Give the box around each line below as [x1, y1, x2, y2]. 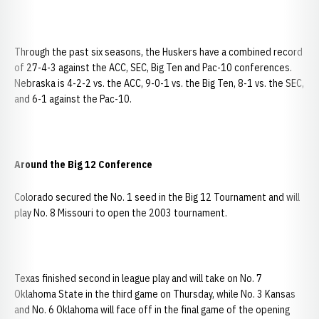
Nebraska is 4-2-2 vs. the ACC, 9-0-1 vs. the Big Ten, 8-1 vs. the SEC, [14, 77, 304, 90]
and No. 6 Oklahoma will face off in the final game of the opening [14, 303, 290, 316]
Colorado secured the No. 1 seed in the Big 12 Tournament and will [14, 191, 300, 204]
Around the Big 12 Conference [14, 158, 152, 171]
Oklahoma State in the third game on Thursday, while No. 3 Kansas [14, 288, 296, 300]
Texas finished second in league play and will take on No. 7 [14, 272, 262, 285]
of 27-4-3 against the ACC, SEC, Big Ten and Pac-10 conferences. [14, 61, 294, 74]
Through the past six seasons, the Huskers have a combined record [14, 46, 303, 58]
